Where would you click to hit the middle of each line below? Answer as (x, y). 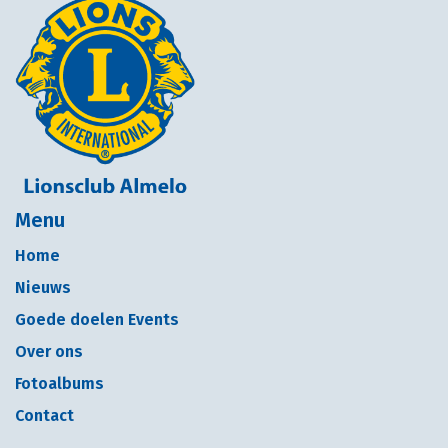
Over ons (49, 351)
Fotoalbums (59, 383)
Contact (44, 415)
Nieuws (43, 287)
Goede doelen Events (97, 319)
